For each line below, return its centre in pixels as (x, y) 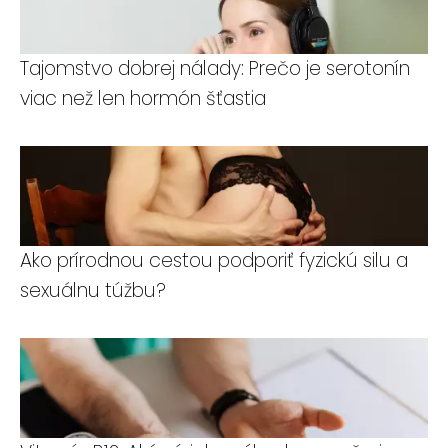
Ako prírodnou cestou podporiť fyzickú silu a (214, 260)
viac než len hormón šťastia (143, 98)
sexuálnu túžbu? (93, 290)
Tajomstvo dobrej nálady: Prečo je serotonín (215, 68)
